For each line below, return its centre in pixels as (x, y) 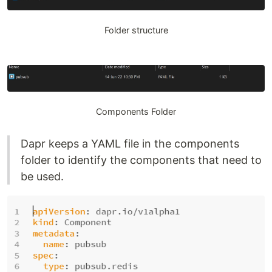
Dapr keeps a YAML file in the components (130, 143)
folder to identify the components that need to (141, 160)
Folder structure (136, 30)
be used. (42, 176)
